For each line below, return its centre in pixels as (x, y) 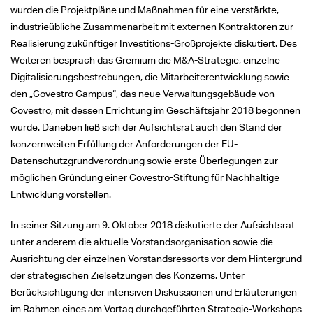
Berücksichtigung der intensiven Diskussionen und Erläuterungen (154, 292)
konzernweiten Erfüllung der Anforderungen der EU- (124, 144)
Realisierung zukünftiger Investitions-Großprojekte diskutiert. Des (154, 43)
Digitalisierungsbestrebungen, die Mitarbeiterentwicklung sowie (150, 77)
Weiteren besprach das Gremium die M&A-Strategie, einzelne (145, 60)
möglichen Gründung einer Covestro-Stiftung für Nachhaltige (145, 177)
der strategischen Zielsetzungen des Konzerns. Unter (128, 275)
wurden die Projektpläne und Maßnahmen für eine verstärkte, (145, 10)
